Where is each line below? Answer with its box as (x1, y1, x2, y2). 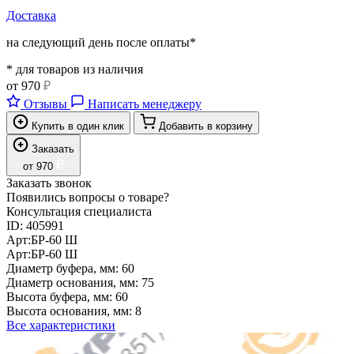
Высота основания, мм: (6, 303, 132, 318)
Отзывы (24, 96, 67, 111)
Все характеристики (6, 318, 115, 332)
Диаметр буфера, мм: (6, 261, 119, 275)
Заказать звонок (6, 175, 92, 190)
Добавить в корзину (159, 119, 253, 132)
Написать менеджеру (88, 96, 201, 111)
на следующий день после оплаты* (6, 35, 196, 49)
